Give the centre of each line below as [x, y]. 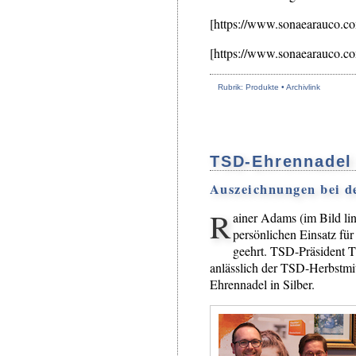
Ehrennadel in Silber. [262, 284]
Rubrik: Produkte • [252, 87]
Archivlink [303, 87]
